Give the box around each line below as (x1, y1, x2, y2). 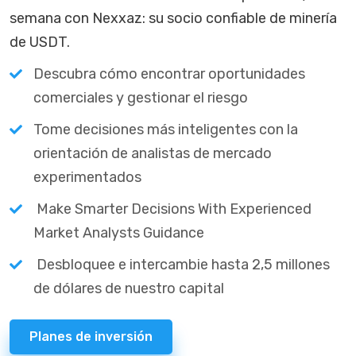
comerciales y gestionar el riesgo (33, 88, 248, 106)
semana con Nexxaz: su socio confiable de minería (10, 9, 337, 27)
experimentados (33, 168, 141, 186)
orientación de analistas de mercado (33, 144, 272, 162)
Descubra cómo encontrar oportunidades (33, 64, 305, 83)
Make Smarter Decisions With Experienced (33, 199, 311, 218)
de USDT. (10, 33, 70, 51)
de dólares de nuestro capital (33, 279, 224, 297)
